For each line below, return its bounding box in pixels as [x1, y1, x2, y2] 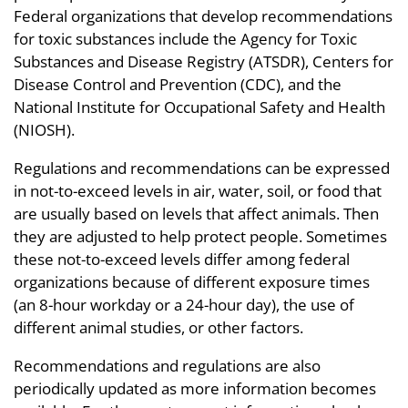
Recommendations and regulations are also [14, 355, 321, 376]
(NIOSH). [14, 119, 75, 140]
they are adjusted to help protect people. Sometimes [14, 226, 387, 247]
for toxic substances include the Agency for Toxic [14, 28, 357, 49]
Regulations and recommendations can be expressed [14, 158, 390, 178]
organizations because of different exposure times [14, 271, 370, 292]
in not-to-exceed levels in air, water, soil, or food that [14, 180, 382, 201]
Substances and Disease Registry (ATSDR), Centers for [14, 51, 393, 72]
